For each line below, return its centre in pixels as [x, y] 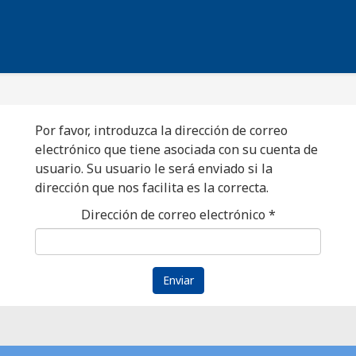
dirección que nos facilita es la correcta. [152, 188]
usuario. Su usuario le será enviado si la [154, 168]
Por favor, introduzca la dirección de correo [161, 130]
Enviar [178, 280]
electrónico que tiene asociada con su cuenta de [176, 149]
